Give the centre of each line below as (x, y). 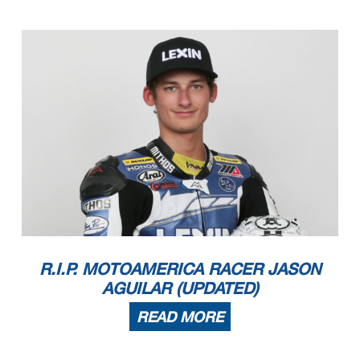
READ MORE (180, 316)
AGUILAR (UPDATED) (180, 287)
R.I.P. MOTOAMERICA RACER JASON (180, 268)
